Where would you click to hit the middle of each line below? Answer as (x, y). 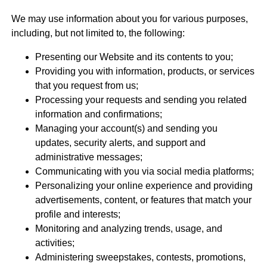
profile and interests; (77, 215)
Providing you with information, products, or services (145, 72)
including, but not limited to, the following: (98, 33)
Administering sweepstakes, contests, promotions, (140, 257)
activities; (55, 243)
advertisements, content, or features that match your (143, 200)
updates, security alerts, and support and (120, 143)
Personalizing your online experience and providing (144, 186)
